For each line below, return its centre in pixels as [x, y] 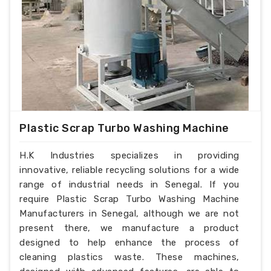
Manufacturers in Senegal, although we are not [129, 214]
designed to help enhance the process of [129, 243]
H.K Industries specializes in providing [129, 156]
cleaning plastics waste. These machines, [129, 257]
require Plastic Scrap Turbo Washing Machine [129, 199]
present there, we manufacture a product [129, 228]
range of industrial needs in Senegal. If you [129, 185]
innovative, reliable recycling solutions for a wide [129, 170]
